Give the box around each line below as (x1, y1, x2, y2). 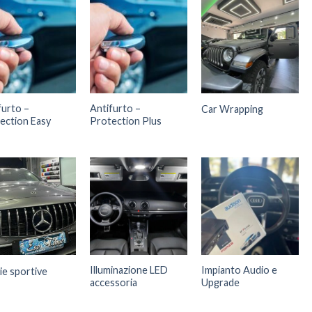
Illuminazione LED (89, 264, 168, 276)
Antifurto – (89, 102, 141, 114)
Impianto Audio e (201, 264, 277, 276)
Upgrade (201, 276, 240, 289)
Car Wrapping (201, 103, 263, 116)
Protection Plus (89, 114, 162, 127)
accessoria (89, 276, 137, 289)
